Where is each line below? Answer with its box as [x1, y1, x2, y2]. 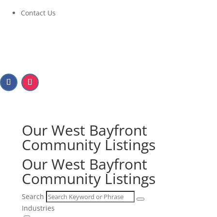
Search [21, 191, 44, 201]
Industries [21, 203, 55, 213]
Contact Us [21, 8, 56, 17]
